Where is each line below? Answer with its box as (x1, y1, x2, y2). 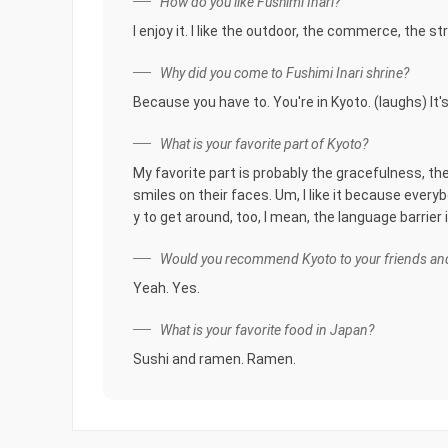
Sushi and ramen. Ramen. (133, 351, 296, 367)
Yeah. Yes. (133, 280, 200, 296)
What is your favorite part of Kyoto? (160, 136, 368, 152)
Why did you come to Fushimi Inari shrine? (160, 65, 409, 81)
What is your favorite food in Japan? (160, 322, 374, 338)
